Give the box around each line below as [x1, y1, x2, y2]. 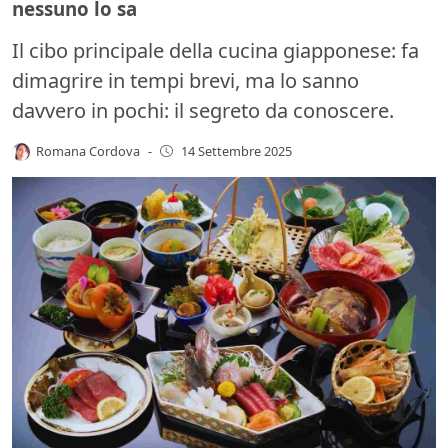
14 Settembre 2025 [180, 142, 292, 161]
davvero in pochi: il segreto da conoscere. [12, 96, 394, 124]
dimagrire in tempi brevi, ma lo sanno [12, 66, 359, 94]
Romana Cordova [36, 141, 141, 160]
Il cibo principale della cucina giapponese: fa [12, 36, 419, 64]
